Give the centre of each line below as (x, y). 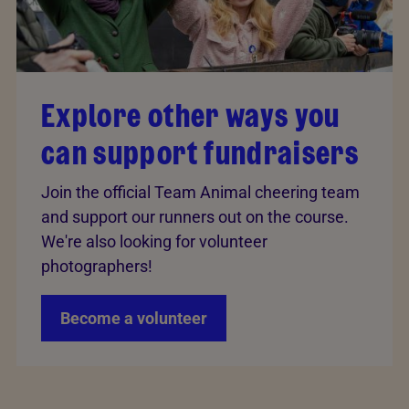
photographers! (97, 266)
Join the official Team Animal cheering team (200, 192)
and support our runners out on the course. (195, 216)
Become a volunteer (134, 318)
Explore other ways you (191, 115)
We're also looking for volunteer (154, 241)
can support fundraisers (200, 152)
